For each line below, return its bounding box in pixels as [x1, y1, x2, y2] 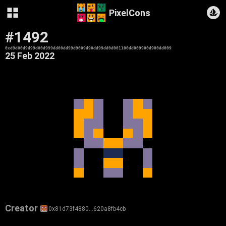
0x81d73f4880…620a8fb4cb [48, 205, 126, 212]
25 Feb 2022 [5, 50, 54, 61]
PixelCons [108, 7, 150, 18]
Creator [5, 203, 38, 213]
